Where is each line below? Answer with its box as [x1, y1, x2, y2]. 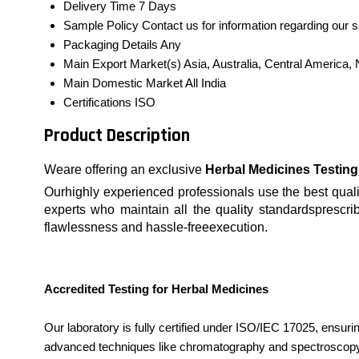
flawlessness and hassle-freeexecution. [44, 220, 268, 235]
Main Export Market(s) [63, 56, 181, 71]
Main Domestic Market [63, 75, 183, 90]
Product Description [44, 124, 190, 148]
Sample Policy [63, 18, 139, 32]
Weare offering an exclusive [44, 163, 205, 177]
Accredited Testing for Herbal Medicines [44, 282, 268, 296]
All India [185, 75, 226, 90]
